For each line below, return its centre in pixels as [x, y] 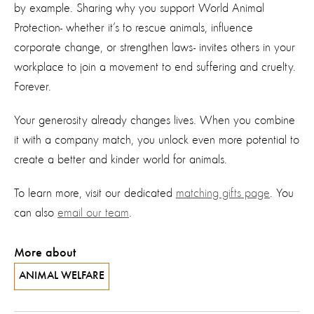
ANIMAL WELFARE [62, 276]
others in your [263, 47]
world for [164, 159]
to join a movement [113, 67]
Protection [37, 28]
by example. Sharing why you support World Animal [139, 8]
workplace [39, 67]
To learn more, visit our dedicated [93, 193]
